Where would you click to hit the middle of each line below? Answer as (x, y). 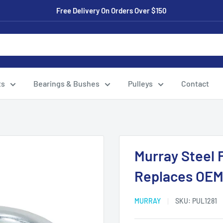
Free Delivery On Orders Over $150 (111, 10)
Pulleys (140, 83)
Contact (195, 83)
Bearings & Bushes (66, 83)
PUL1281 (205, 201)
